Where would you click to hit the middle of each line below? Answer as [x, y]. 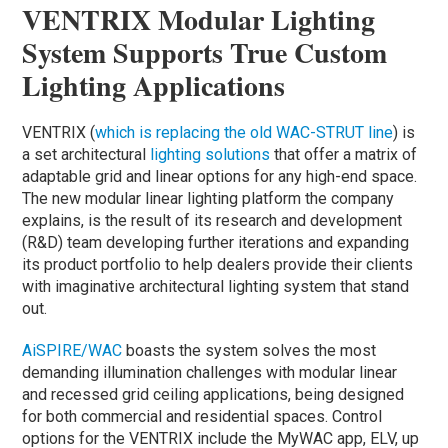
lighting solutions [210, 154]
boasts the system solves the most [249, 350]
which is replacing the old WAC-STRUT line [244, 132]
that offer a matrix [334, 154]
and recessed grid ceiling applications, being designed [213, 394]
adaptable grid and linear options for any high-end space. [220, 176]
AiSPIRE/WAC [72, 350]
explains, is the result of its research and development [212, 220]
